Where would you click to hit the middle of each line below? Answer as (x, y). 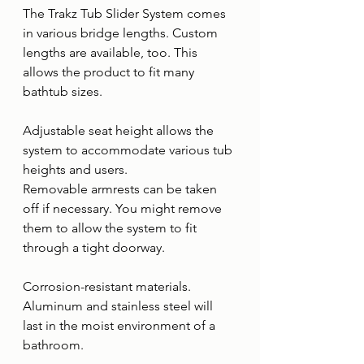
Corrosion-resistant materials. (108, 286)
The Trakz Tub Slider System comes (126, 13)
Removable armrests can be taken (121, 189)
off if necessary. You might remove (124, 208)
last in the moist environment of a (121, 325)
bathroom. (53, 345)
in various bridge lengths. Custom (122, 33)
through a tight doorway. (94, 247)
